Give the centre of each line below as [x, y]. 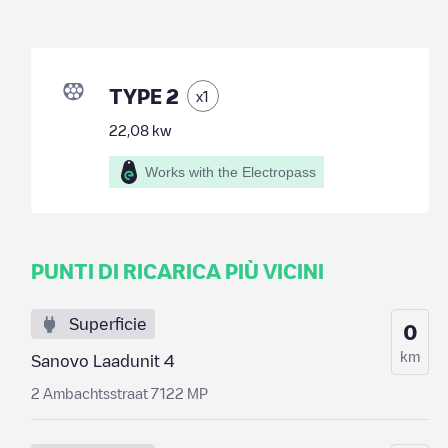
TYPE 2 [143, 96]
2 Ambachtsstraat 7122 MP [119, 393]
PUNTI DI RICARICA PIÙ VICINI [177, 271]
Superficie [107, 324]
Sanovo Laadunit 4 [102, 361]
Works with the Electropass [230, 172]
